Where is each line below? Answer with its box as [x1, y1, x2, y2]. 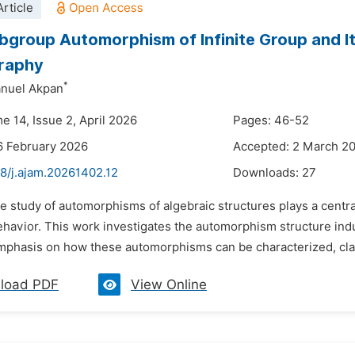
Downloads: [233, 166, 302, 180]
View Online [131, 277, 207, 292]
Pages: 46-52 [233, 113, 309, 128]
